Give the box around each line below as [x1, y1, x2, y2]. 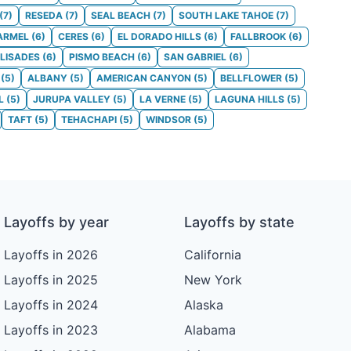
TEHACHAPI [61, 114, 117, 126]
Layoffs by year [4, 214, 110, 231]
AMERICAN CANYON [96, 71, 191, 84]
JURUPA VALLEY [33, 92, 110, 105]
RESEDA [25, 9, 63, 22]
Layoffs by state [183, 214, 295, 231]
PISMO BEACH [69, 51, 135, 63]
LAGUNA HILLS [215, 92, 284, 105]
